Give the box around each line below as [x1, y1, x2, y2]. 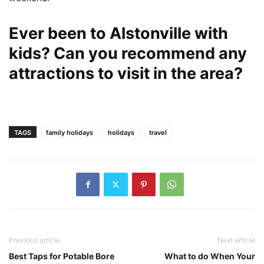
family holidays [46, 128, 93, 137]
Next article [217, 235, 255, 245]
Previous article [9, 235, 60, 245]
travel [149, 128, 167, 137]
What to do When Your [164, 250, 255, 261]
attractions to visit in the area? [9, 63, 243, 83]
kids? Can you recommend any [9, 43, 247, 63]
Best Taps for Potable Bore [9, 250, 114, 261]
